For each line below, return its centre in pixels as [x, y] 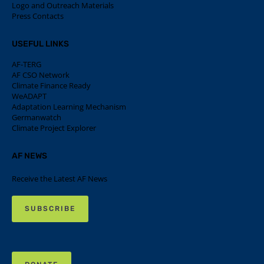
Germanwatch [37, 117]
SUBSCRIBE [50, 209]
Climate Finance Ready [51, 85]
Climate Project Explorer [54, 128]
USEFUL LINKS [40, 44]
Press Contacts [38, 16]
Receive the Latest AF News [60, 179]
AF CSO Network [41, 75]
